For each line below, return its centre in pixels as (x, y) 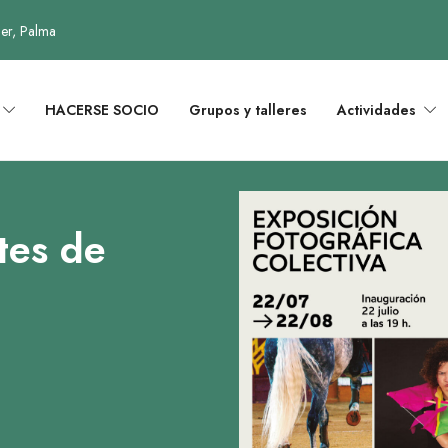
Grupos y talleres (248, 110)
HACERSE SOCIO (102, 110)
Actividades (376, 110)
